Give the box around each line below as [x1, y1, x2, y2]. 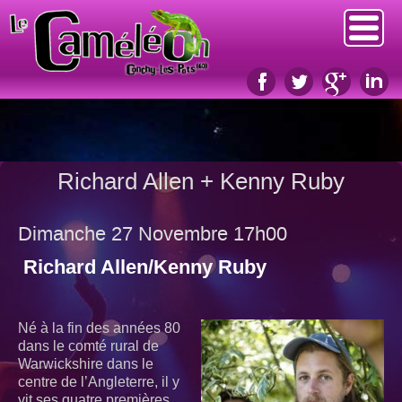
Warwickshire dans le [18, 356, 153, 372]
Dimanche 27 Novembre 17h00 [18, 223, 287, 248]
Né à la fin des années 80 [18, 320, 180, 336]
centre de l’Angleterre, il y [18, 374, 179, 390]
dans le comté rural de [18, 338, 159, 354]
